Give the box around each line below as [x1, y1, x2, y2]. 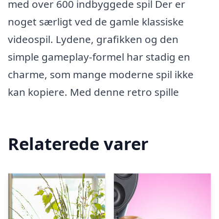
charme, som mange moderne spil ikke [8, 67, 194, 81]
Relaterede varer [8, 131, 149, 155]
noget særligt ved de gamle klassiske [8, 15, 184, 28]
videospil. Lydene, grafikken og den [8, 32, 178, 46]
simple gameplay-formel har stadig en [8, 50, 190, 64]
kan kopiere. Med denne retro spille [8, 85, 179, 99]
